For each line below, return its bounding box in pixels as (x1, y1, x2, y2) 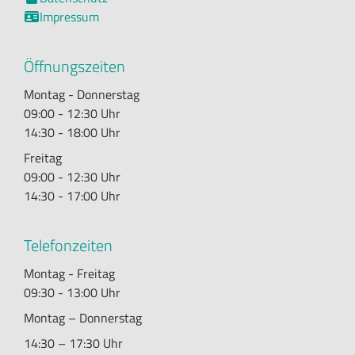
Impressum (40, 6, 99, 26)
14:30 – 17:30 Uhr (24, 333, 123, 353)
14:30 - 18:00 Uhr (24, 122, 120, 142)
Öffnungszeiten (24, 53, 125, 78)
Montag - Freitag (24, 263, 115, 283)
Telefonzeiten (24, 232, 113, 258)
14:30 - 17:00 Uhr (24, 185, 120, 205)
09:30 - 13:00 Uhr (24, 282, 120, 302)
